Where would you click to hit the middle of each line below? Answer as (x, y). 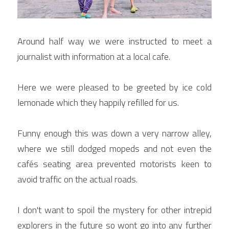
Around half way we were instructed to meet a (114, 41)
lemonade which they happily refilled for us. (98, 102)
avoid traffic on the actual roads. (77, 179)
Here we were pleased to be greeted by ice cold (114, 87)
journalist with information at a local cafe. (94, 56)
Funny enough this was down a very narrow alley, (114, 133)
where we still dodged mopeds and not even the (114, 148)
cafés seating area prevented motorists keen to (114, 164)
